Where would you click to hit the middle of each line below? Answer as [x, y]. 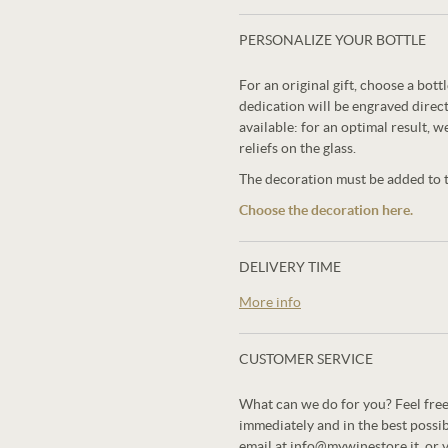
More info [270, 302]
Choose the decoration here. [326, 210]
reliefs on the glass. [297, 148]
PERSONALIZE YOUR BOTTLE [332, 40]
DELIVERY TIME [290, 267]
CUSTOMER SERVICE [306, 359]
